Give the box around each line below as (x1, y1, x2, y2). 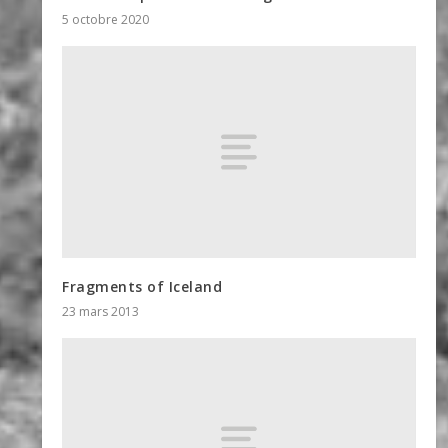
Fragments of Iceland (62, 276, 223, 296)
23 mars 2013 (62, 302, 140, 320)
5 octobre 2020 (62, 11, 150, 29)
